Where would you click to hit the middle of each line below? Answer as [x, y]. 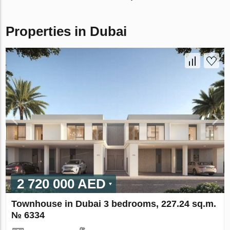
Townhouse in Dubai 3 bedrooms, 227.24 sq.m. [114, 204]
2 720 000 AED [62, 184]
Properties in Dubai [66, 31]
